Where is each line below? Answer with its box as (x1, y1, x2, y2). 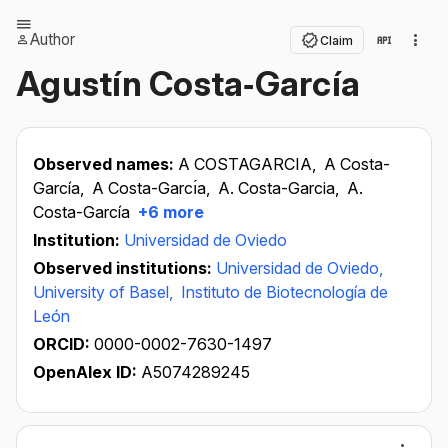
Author (30, 30, 75, 49)
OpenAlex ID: (33, 362, 137, 382)
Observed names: (33, 154, 178, 174)
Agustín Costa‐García (16, 63, 360, 104)
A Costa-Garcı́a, (92, 178, 214, 198)
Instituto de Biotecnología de (181, 282, 388, 302)
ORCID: (33, 334, 94, 354)
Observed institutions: (33, 258, 216, 278)
